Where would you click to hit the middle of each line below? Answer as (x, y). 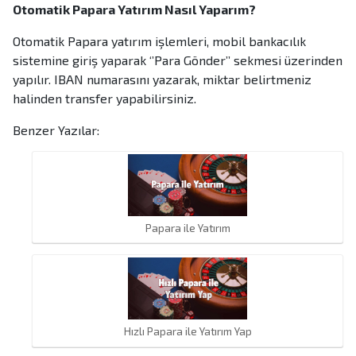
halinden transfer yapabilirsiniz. (104, 99)
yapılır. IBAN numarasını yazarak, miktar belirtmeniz (162, 79)
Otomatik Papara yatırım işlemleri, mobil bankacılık (159, 41)
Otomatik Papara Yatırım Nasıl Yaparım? (134, 10)
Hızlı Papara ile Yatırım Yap (188, 331)
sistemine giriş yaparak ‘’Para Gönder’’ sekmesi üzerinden (178, 60)
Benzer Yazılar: (56, 130)
